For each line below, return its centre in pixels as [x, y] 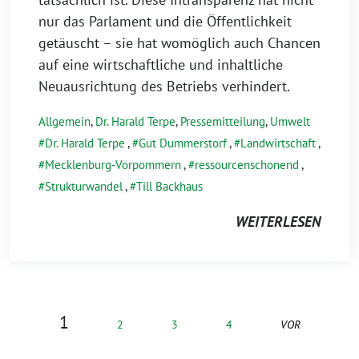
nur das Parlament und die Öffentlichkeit [165, 22]
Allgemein [65, 122]
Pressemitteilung [223, 122]
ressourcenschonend [247, 165]
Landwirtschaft [278, 143]
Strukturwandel [84, 187]
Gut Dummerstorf [183, 143]
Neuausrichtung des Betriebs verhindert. [164, 87]
